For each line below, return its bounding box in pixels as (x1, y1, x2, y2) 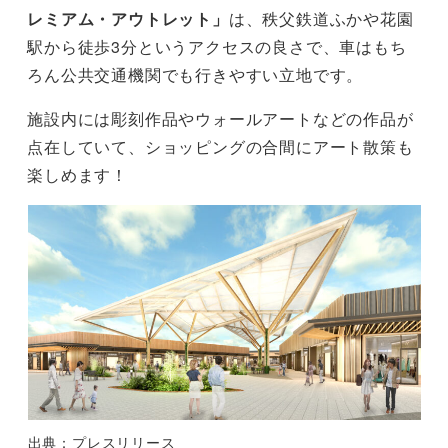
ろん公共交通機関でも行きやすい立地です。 (27, 63, 364, 87)
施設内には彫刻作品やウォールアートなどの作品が (27, 107, 414, 131)
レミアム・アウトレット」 (27, 7, 229, 31)
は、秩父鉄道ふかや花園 (228, 7, 414, 31)
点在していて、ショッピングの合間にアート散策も (27, 135, 414, 159)
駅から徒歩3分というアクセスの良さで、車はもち (27, 35, 407, 59)
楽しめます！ (27, 163, 128, 187)
